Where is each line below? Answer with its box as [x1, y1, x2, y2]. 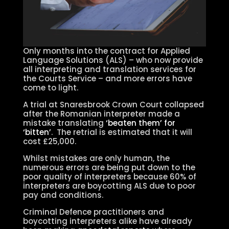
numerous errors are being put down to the [22, 162, 195, 173]
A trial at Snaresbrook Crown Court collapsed [22, 99, 204, 110]
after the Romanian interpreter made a [22, 108, 180, 119]
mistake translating [22, 117, 106, 128]
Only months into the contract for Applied [22, 45, 190, 56]
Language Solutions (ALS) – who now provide [22, 54, 203, 65]
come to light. [22, 82, 78, 93]
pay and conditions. [22, 189, 103, 200]
